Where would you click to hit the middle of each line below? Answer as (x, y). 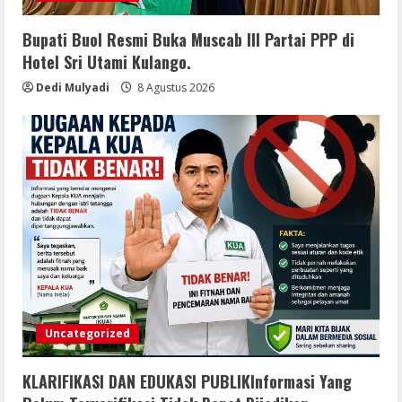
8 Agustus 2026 (175, 88)
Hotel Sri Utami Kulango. (107, 62)
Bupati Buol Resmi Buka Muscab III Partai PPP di (188, 40)
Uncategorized (87, 334)
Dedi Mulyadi (73, 88)
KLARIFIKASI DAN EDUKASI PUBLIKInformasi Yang (187, 382)
